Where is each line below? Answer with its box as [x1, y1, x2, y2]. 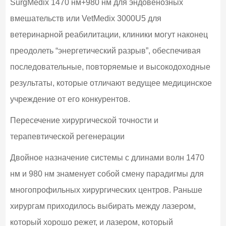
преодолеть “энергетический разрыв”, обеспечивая [10, 46, 201, 55]
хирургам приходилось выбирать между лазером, [10, 201, 196, 210]
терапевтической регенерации [10, 132, 125, 141]
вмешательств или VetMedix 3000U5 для [10, 14, 161, 23]
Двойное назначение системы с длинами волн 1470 [10, 153, 204, 162]
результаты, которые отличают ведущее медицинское [10, 78, 212, 87]
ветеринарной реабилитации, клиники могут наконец [10, 30, 208, 39]
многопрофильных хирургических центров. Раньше [10, 185, 202, 194]
